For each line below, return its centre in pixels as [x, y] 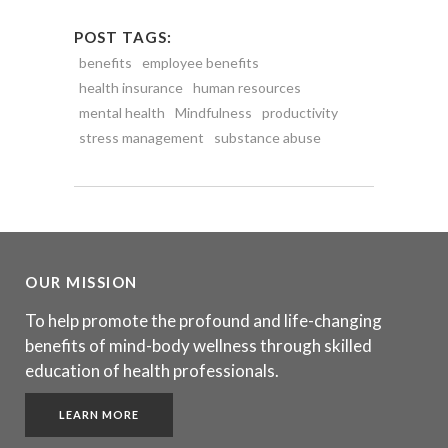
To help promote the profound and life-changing [203, 320]
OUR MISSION [81, 281]
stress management [141, 137]
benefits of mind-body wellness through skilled [198, 345]
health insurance [131, 87]
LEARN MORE [99, 414]
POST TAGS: [123, 36]
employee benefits [200, 62]
